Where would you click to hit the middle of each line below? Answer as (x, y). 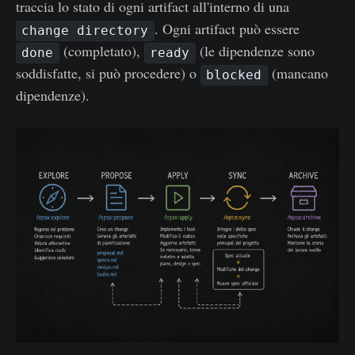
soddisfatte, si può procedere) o (108, 73)
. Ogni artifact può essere (227, 29)
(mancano (298, 73)
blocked (234, 75)
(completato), (101, 51)
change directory (85, 31)
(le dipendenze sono (255, 51)
